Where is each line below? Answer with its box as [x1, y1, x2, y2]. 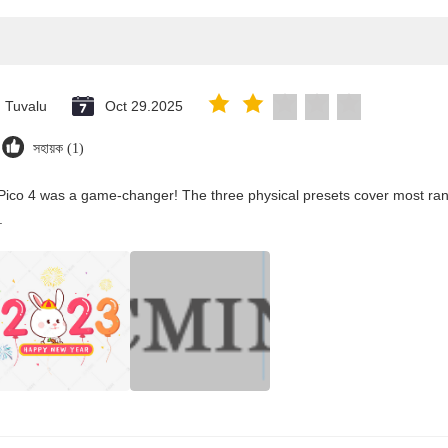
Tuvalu [5, 98, 47, 114]
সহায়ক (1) [33, 141, 84, 156]
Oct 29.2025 [105, 98, 183, 114]
